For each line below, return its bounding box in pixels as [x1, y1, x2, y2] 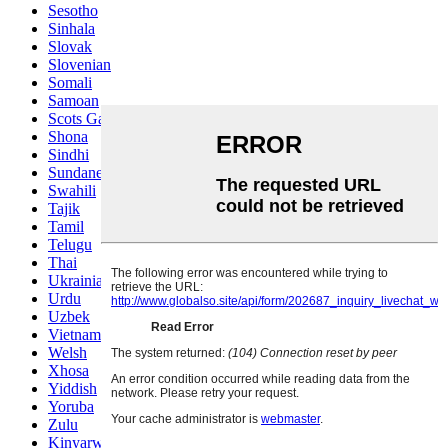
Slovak [48, 38, 92, 56]
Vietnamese [48, 326, 121, 344]
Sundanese [48, 164, 116, 182]
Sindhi [48, 146, 89, 164]
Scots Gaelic [48, 110, 127, 128]
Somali [48, 74, 92, 92]
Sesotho [48, 2, 98, 20]
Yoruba [48, 398, 94, 416]
